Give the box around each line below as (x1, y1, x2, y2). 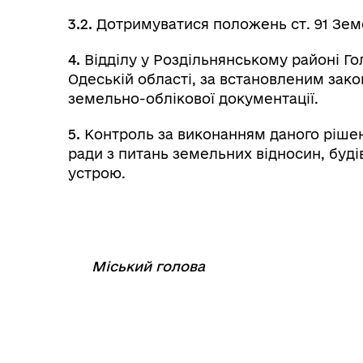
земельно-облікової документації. (68, 91, 318, 106)
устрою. (68, 165, 126, 181)
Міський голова (92, 258, 205, 274)
